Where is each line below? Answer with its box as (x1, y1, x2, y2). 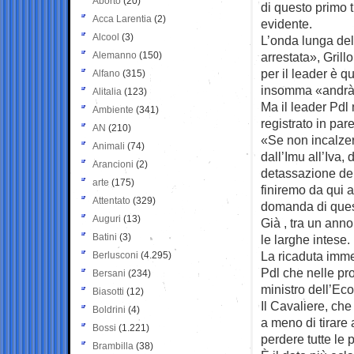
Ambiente (92, 104, 134, 115)
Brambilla (92, 340, 134, 352)
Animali (92, 140, 125, 152)
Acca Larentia (92, 13, 152, 24)
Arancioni (92, 158, 134, 170)
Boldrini (92, 303, 126, 315)
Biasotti (92, 285, 124, 297)
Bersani (92, 267, 126, 279)
